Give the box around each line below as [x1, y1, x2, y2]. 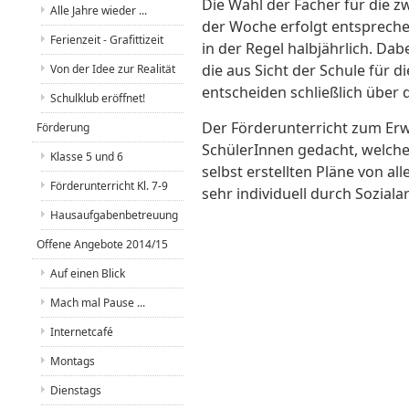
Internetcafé [49, 324, 113, 340]
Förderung [36, 120, 89, 135]
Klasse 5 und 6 [49, 149, 123, 164]
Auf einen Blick [49, 266, 125, 281]
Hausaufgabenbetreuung [49, 207, 178, 223]
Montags [49, 353, 95, 369]
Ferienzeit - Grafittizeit [49, 32, 163, 47]
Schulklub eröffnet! [49, 90, 145, 106]
